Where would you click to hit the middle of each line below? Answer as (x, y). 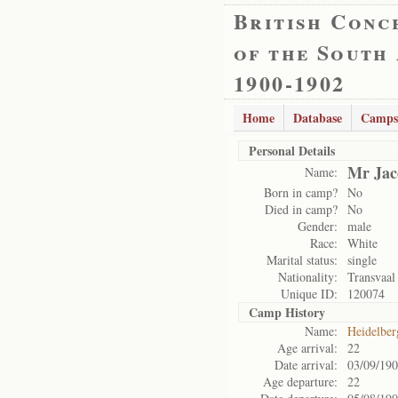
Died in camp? (301, 209)
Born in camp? (301, 192)
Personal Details (292, 151)
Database (318, 118)
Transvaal (371, 277)
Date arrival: (306, 365)
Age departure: (300, 382)
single (362, 260)
